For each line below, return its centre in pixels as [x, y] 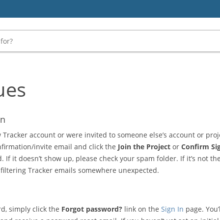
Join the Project [144, 147]
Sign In [172, 209]
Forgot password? [92, 209]
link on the [142, 209]
